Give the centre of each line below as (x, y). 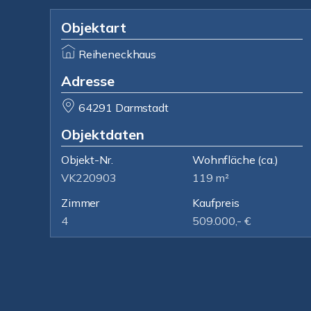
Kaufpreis (216, 203)
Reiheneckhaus (117, 54)
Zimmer (81, 203)
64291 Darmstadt (123, 108)
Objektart (94, 27)
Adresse (88, 81)
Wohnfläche (224, 160)
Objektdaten (103, 134)
